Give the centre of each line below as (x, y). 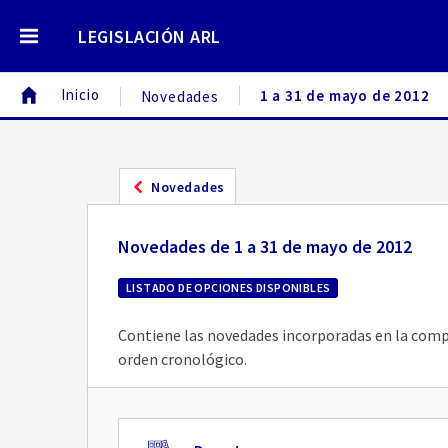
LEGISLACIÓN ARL (149, 36)
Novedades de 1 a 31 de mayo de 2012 (265, 246)
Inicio (80, 94)
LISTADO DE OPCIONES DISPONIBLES (228, 287)
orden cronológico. (182, 359)
